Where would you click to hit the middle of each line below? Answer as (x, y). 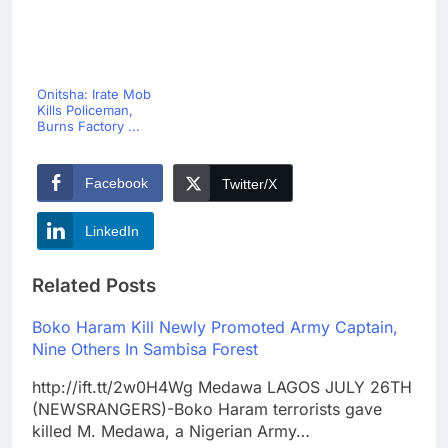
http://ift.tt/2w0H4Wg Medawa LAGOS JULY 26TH (222, 386)
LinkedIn (112, 231)
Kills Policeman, (85, 110)
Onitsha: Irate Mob (94, 94)
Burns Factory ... (88, 126)
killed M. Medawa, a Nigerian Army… (171, 430)
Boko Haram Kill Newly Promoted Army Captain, (215, 326)
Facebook (116, 183)
